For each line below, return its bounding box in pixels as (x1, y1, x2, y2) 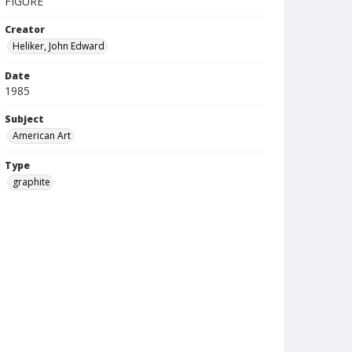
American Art (13, 129, 71, 142)
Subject (5, 112, 44, 126)
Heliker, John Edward (13, 39, 104, 53)
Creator (5, 23, 45, 36)
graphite (13, 175, 50, 189)
